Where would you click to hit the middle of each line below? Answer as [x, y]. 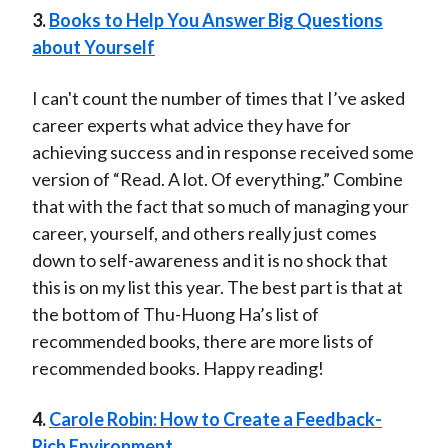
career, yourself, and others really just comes [204, 233]
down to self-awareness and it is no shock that [209, 260]
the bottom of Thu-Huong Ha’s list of [175, 314]
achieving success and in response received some [222, 152]
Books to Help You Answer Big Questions [215, 20]
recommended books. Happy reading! [177, 368]
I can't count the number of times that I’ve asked [218, 98]
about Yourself [93, 47]
